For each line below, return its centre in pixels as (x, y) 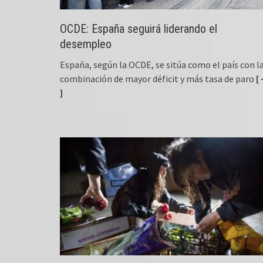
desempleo (86, 44)
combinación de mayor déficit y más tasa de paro (157, 79)
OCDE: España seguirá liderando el (139, 29)
